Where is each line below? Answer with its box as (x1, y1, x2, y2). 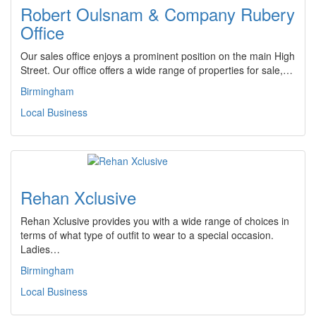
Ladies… (20, 242, 60, 256)
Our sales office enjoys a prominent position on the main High (20, 49, 295, 63)
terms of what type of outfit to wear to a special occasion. (20, 228, 274, 242)
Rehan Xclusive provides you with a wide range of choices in (20, 214, 289, 228)
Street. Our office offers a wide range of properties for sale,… (20, 63, 293, 77)
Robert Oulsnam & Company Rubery (20, 1, 295, 26)
